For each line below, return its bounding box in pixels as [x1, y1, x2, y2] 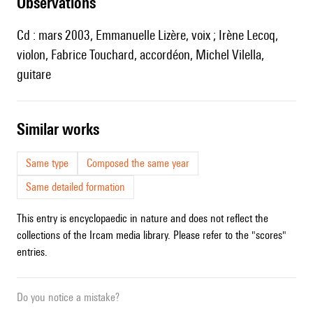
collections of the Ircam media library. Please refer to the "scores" [17, 228, 286, 242]
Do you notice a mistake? [17, 291, 119, 305]
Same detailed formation [26, 180, 125, 194]
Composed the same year [87, 156, 189, 170]
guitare [17, 66, 51, 82]
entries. [17, 245, 48, 259]
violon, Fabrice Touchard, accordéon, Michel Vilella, [17, 47, 264, 63]
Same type [26, 156, 68, 170]
